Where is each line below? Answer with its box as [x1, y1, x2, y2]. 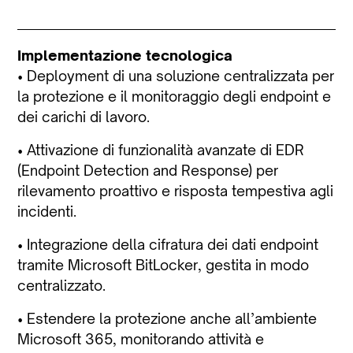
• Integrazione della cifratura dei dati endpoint [17, 235, 319, 253]
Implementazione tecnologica [17, 46, 233, 64]
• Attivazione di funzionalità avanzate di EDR [17, 140, 305, 158]
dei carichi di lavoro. [17, 107, 150, 125]
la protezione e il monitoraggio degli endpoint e [17, 87, 332, 105]
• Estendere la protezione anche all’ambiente [17, 309, 318, 327]
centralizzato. [17, 276, 106, 294]
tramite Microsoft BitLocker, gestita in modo [17, 255, 310, 273]
